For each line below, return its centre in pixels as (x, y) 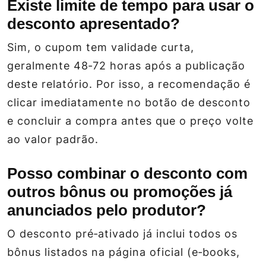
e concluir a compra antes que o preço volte (130, 121)
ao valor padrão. (53, 139)
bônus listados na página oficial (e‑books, (123, 252)
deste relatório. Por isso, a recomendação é (129, 84)
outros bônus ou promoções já (120, 191)
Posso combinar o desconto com (127, 173)
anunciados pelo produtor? (107, 210)
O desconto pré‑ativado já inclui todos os (122, 233)
